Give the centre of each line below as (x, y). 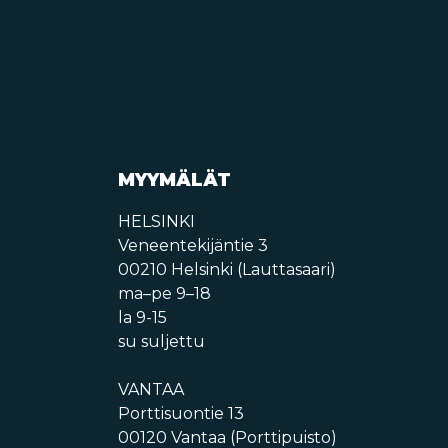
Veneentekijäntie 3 (192, 246)
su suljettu (161, 342)
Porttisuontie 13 (180, 414)
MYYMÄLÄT (174, 180)
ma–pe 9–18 (164, 294)
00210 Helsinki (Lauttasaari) (226, 270)
